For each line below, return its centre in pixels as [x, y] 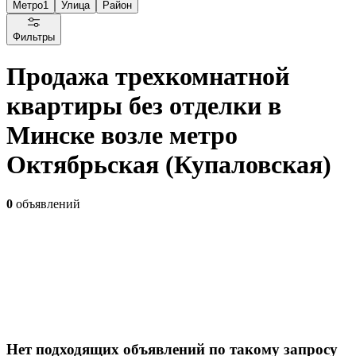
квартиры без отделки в [144, 106]
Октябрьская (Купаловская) [169, 165]
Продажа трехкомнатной [148, 77]
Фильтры [34, 37]
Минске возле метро [122, 135]
